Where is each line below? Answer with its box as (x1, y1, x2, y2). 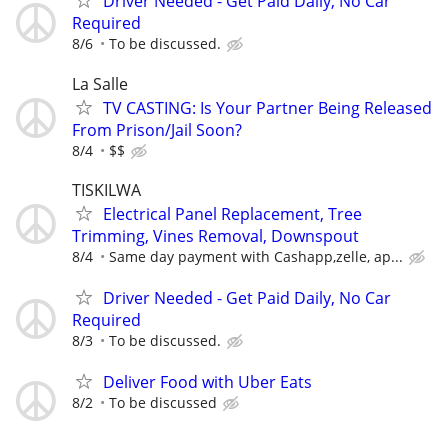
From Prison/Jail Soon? (72, 118, 242, 141)
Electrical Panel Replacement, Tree (103, 202, 362, 225)
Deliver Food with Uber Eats (103, 371, 312, 394)
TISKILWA (72, 178, 141, 201)
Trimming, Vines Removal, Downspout (72, 224, 359, 247)
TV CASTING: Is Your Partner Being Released (103, 96, 432, 119)
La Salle (72, 72, 128, 95)
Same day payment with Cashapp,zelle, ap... (109, 246, 403, 266)
